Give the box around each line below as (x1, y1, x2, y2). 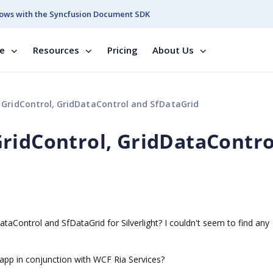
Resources (33, 44, 79, 56)
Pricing (107, 44, 138, 56)
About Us (152, 44, 194, 56)
